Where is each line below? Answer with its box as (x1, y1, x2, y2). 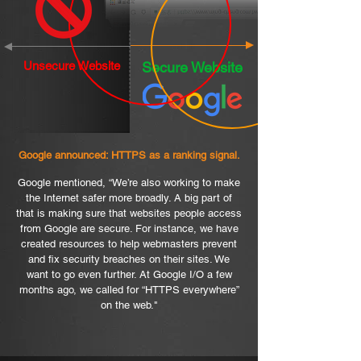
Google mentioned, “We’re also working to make (18, 176, 240, 189)
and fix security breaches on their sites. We (28, 253, 230, 265)
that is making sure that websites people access (16, 207, 242, 219)
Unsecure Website (23, 59, 120, 73)
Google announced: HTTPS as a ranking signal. (18, 149, 240, 161)
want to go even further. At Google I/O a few (26, 268, 232, 280)
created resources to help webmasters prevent (21, 238, 237, 250)
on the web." (100, 299, 158, 311)
